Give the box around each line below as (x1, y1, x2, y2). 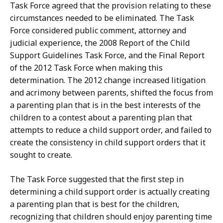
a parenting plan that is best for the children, (10, 199, 179, 210)
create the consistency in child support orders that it (10, 137, 206, 148)
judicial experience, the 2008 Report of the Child (10, 37, 190, 49)
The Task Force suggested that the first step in (10, 174, 184, 185)
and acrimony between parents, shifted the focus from (10, 87, 213, 99)
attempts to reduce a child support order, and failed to (10, 124, 212, 136)
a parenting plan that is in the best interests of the (10, 100, 201, 111)
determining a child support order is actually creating (10, 186, 210, 198)
